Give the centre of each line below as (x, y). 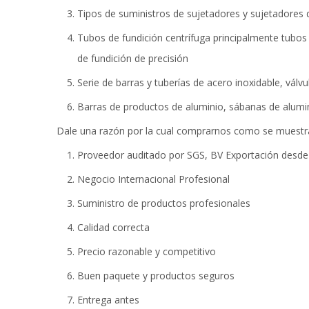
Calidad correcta (113, 227)
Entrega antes (108, 300)
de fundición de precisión (133, 58)
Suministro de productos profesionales (164, 203)
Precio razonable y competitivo (147, 251)
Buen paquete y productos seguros (156, 276)
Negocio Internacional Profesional (153, 179)
